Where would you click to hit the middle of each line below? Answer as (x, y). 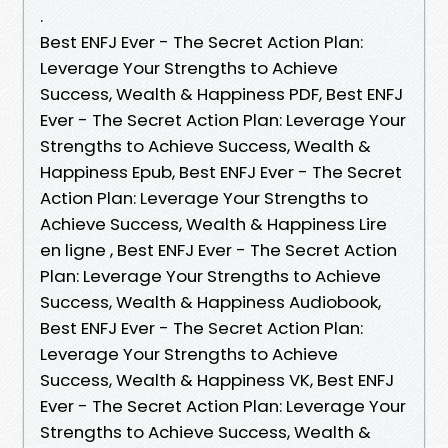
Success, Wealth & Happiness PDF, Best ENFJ (221, 93)
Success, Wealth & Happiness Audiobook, (210, 301)
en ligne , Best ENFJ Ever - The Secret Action (218, 249)
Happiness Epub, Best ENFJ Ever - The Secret (221, 171)
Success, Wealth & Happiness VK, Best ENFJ (217, 379)
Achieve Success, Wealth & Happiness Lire (213, 223)
